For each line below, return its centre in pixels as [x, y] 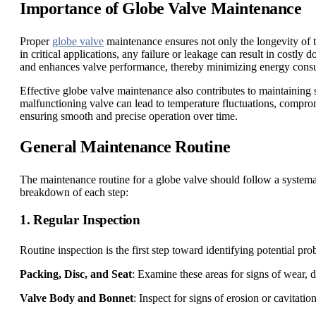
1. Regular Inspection [80, 220]
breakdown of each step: [74, 193]
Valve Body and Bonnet [77, 298]
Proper [36, 42]
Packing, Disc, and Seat [76, 274]
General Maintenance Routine [125, 147]
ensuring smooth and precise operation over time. [129, 116]
